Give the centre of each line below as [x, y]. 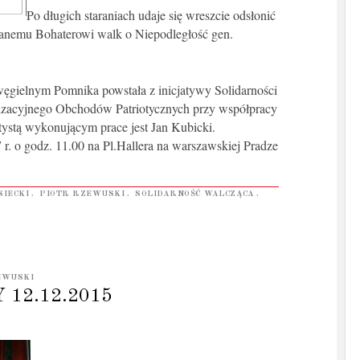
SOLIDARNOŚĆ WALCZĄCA [194, 193]
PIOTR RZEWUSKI [82, 193]
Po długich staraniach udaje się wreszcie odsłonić [151, 14]
